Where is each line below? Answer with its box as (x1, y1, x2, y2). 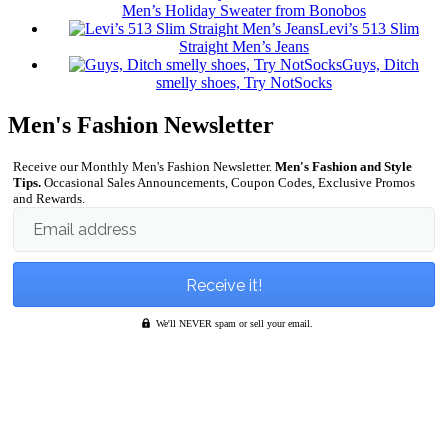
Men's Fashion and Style (275, 159, 412, 175)
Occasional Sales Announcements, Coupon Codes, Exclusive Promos (41, 175, 415, 191)
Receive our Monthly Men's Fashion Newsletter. (13, 159, 275, 175)
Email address (33, 220, 137, 240)
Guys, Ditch (342, 56, 419, 74)
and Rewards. (13, 191, 85, 207)
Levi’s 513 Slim (319, 20, 419, 38)
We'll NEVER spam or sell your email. (155, 318, 313, 330)
